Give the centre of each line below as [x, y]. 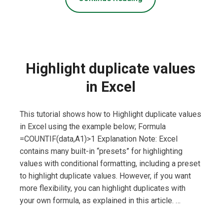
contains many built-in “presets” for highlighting [101, 151]
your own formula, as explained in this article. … [100, 201]
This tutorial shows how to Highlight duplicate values [110, 114]
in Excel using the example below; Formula [93, 127]
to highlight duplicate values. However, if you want [105, 176]
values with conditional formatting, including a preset [110, 164]
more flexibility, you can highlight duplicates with [103, 188]
